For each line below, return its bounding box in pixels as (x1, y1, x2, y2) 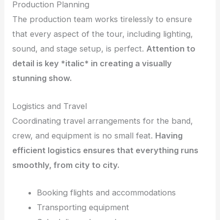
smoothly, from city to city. (12, 160, 120, 170)
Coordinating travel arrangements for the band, (12, 115, 193, 126)
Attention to (146, 44, 196, 54)
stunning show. (12, 73, 72, 83)
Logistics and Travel (12, 101, 87, 111)
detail (12, 58, 37, 69)
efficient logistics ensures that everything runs (12, 145, 199, 155)
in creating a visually (89, 58, 172, 69)
